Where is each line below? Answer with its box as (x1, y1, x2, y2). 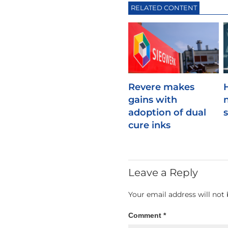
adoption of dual (128, 106, 206, 118)
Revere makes (128, 81, 194, 93)
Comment (128, 211, 163, 219)
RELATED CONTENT (131, 3, 197, 12)
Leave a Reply (128, 166, 198, 179)
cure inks (128, 119, 170, 131)
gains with (128, 94, 177, 105)
